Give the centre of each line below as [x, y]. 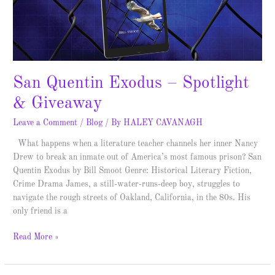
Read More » [36, 238]
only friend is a [41, 211]
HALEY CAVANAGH [163, 123]
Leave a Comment [45, 123]
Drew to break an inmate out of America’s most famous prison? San [137, 157]
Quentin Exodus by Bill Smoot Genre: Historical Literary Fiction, [133, 171]
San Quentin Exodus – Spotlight [131, 83]
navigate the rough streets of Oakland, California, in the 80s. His [132, 198]
